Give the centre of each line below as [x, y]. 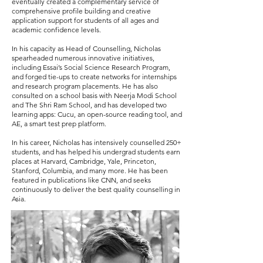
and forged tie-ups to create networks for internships [94, 77]
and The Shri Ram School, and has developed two [89, 105]
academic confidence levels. [56, 30]
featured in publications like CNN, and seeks [81, 180]
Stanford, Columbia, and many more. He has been [90, 171]
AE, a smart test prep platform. [60, 124]
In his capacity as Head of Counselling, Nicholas [86, 48]
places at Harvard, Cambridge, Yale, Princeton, [84, 161]
